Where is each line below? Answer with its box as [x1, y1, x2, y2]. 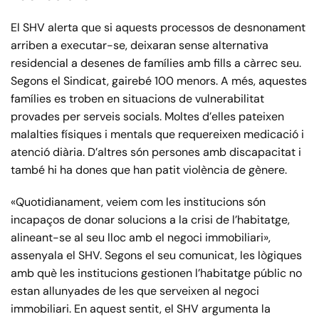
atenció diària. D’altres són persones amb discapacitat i [11, 144, 301, 159]
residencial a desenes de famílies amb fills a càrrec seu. [11, 55, 301, 70]
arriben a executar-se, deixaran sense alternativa [11, 37, 268, 53]
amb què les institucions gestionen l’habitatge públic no [11, 265, 302, 281]
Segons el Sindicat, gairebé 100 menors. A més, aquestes [11, 73, 307, 88]
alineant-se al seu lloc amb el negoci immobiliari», [11, 229, 271, 245]
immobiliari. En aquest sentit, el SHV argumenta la [11, 300, 271, 316]
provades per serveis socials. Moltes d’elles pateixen [11, 108, 284, 124]
